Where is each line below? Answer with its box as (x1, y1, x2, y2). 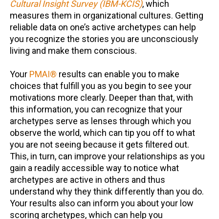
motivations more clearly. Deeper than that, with (10, 92, 193, 103)
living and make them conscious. (10, 45, 137, 56)
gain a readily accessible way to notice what (10, 163, 179, 173)
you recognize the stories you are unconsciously (10, 34, 198, 44)
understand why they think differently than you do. (10, 186, 204, 197)
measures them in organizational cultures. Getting (10, 10, 203, 21)
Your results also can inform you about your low (10, 198, 194, 208)
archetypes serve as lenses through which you (10, 116, 191, 126)
